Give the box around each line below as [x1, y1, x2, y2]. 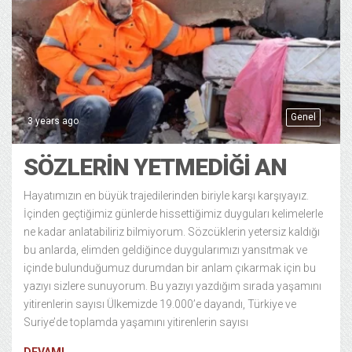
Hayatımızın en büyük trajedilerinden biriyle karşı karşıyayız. [24, 189, 309, 202]
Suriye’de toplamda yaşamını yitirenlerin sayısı [24, 315, 248, 328]
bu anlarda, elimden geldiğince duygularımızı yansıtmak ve [24, 243, 307, 256]
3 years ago [27, 115, 79, 126]
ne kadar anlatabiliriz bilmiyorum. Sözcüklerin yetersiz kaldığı [24, 225, 320, 238]
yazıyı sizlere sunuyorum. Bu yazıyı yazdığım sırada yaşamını [24, 279, 321, 292]
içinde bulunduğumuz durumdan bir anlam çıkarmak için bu [24, 261, 316, 274]
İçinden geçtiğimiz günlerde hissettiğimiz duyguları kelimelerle [24, 207, 323, 220]
